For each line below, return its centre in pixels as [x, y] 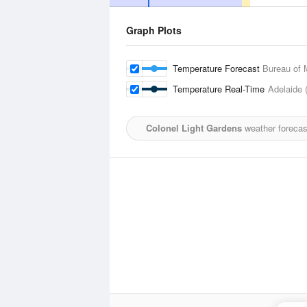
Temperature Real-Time [220, 89]
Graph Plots [154, 30]
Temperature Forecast [218, 68]
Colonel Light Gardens [194, 128]
